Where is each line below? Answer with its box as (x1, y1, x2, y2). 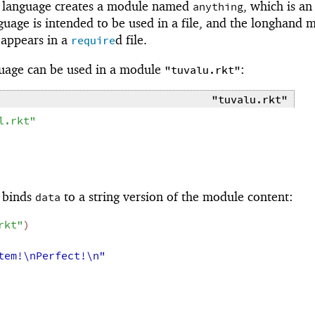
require (71, 33, 115, 49)
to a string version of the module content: (60, 188, 293, 204)
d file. (115, 32, 147, 47)
